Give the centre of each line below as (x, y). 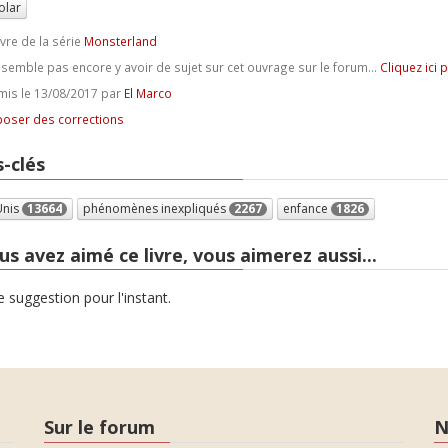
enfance (306, 208)
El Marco (147, 93)
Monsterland (120, 41)
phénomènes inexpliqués (155, 208)
